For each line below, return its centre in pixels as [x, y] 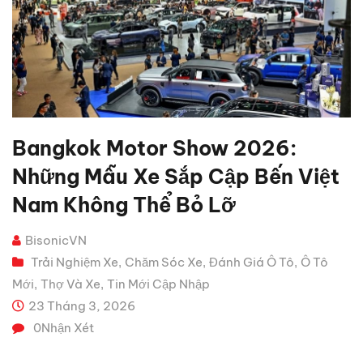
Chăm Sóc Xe [164, 262]
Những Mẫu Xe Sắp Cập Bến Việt [176, 176]
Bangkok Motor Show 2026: [154, 148]
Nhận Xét [68, 327]
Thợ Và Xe [70, 284]
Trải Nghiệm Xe [75, 262]
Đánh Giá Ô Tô [252, 262]
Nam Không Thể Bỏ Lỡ [124, 205]
